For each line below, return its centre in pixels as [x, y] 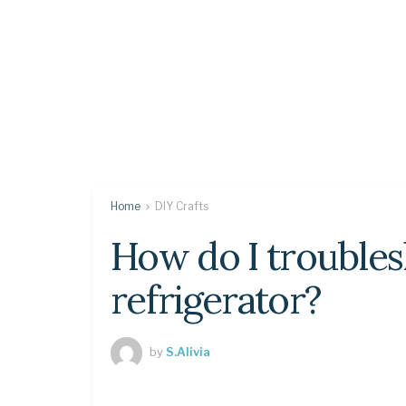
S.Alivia [188, 351]
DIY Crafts [182, 206]
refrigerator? [216, 300]
